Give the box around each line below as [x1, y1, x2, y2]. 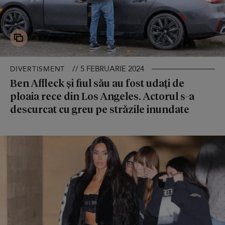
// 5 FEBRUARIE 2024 [72, 64, 144, 74]
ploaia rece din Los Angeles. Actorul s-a [10, 89, 194, 103]
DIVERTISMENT [10, 64, 65, 74]
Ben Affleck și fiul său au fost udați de [10, 76, 184, 90]
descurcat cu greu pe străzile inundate [10, 102, 189, 116]
